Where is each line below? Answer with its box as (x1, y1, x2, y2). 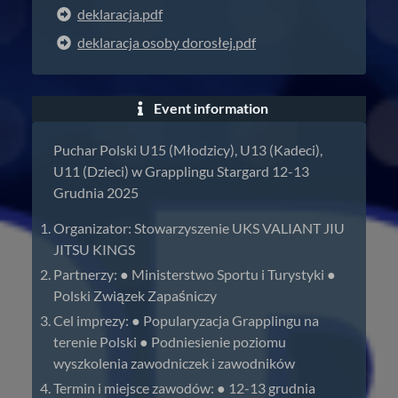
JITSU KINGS (53, 241, 135, 258)
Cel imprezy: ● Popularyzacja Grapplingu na (53, 312, 319, 329)
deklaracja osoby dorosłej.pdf (77, 34, 256, 51)
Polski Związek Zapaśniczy (53, 287, 217, 304)
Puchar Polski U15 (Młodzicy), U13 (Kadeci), (53, 141, 322, 158)
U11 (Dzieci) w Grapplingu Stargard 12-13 (53, 163, 309, 179)
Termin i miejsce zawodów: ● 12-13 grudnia (53, 379, 315, 396)
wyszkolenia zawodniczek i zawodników (53, 354, 295, 371)
